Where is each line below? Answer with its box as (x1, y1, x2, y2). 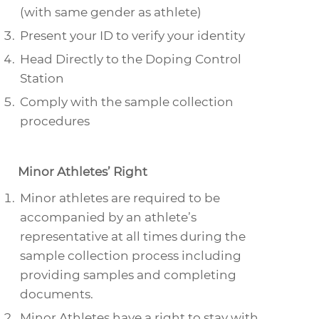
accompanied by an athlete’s (20, 210, 197, 224)
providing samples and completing (20, 268, 236, 282)
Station (20, 71, 64, 85)
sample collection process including (20, 249, 241, 263)
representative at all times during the (20, 229, 246, 244)
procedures (20, 114, 90, 128)
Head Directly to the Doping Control (20, 52, 241, 66)
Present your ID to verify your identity (20, 28, 245, 43)
